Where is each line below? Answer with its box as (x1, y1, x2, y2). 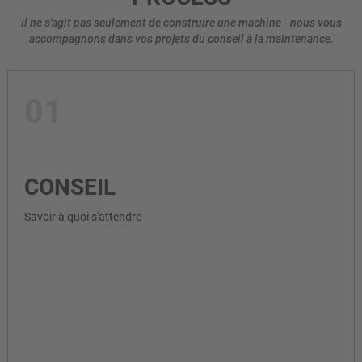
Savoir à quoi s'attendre (24, 209, 141, 223)
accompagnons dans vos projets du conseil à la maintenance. (28, 32, 334, 46)
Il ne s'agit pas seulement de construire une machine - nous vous (20, 16, 342, 30)
